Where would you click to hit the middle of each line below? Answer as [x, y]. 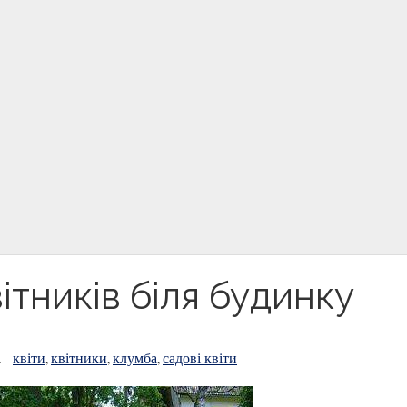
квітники [79, 357]
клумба [135, 357]
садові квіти [200, 357]
